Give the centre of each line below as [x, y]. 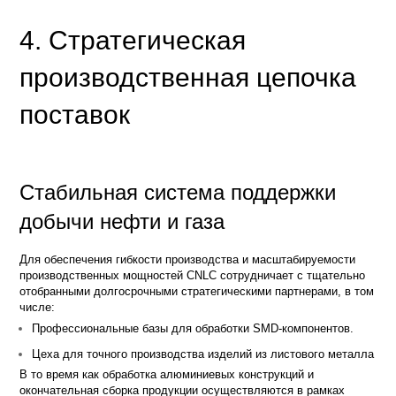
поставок [75, 114]
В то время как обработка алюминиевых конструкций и [167, 374]
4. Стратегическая [133, 40]
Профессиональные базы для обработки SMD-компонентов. [193, 328]
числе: [38, 307]
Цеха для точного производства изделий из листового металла [203, 354]
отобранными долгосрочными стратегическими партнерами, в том [197, 291]
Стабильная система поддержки [178, 192]
